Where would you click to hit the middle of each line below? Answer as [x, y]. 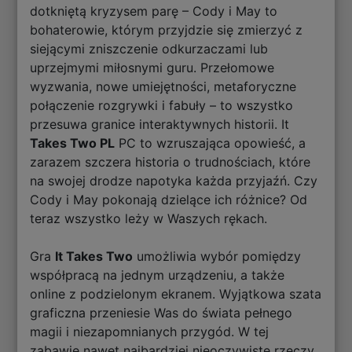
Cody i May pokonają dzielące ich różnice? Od [169, 200]
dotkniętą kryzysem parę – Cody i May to [154, 11]
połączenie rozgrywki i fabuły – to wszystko [162, 106]
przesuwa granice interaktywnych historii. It [160, 125]
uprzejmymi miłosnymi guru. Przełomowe [152, 68]
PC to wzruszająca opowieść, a [211, 143]
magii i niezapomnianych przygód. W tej [150, 332]
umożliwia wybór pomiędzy [217, 257]
